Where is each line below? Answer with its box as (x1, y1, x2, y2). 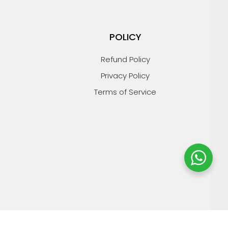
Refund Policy (100, 53, 150, 65)
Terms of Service (94, 86, 157, 97)
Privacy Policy (101, 70, 150, 81)
